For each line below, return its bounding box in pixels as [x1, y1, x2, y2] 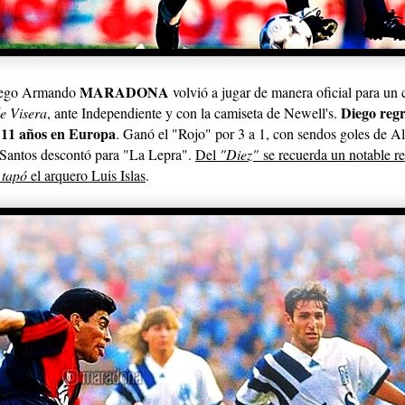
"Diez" [220, 144, 259, 164]
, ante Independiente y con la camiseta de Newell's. [47, 102, 341, 122]
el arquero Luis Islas [27, 165, 146, 184]
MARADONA [80, 80, 169, 102]
